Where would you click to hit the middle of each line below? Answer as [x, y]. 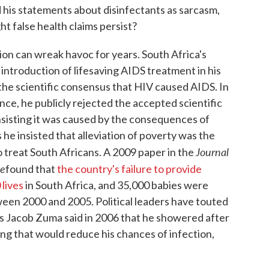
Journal [212, 151]
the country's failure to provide [129, 168]
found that [31, 168]
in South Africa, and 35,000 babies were [116, 185]
